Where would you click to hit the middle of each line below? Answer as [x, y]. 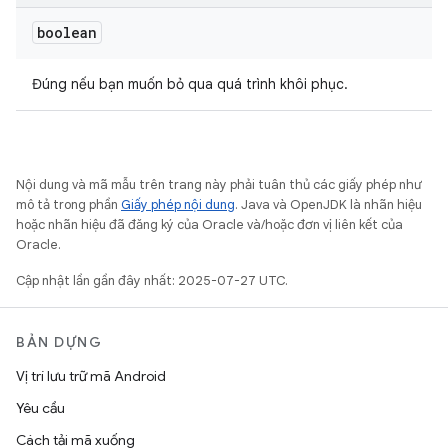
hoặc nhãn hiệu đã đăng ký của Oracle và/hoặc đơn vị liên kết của [209, 224]
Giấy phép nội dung [178, 204]
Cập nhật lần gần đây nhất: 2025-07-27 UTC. [152, 280]
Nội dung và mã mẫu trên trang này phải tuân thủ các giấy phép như [219, 184]
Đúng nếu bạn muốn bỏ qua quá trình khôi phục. [190, 84]
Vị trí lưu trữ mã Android [91, 376]
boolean [67, 32]
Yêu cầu [40, 408]
